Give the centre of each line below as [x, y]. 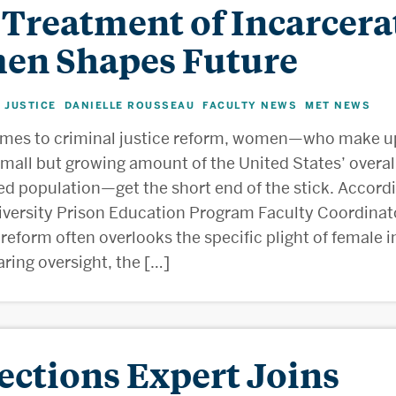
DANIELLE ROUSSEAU [129, 106]
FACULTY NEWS [250, 106]
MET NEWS [338, 106]
